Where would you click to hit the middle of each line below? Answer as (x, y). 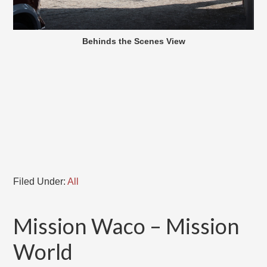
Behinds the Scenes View (133, 41)
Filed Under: (41, 182)
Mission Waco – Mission (127, 226)
